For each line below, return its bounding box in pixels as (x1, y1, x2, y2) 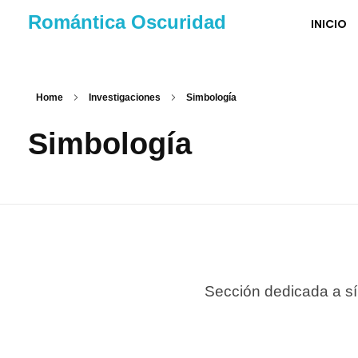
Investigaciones (89, 92, 161, 103)
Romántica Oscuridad (28, 11, 226, 33)
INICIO (311, 15, 347, 32)
